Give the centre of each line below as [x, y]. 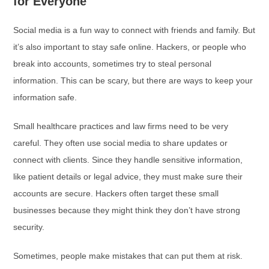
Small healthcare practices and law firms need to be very [121, 126]
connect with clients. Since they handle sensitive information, [128, 160]
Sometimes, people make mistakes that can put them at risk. [128, 256]
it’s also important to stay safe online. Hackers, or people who [130, 47]
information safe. [45, 97]
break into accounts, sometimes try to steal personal [113, 64]
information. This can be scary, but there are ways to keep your [133, 80]
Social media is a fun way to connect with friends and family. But [134, 30]
